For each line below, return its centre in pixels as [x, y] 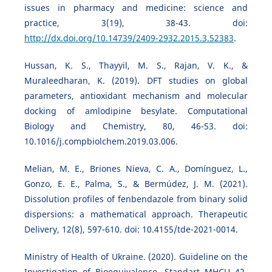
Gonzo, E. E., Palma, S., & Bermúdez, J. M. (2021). [136, 184]
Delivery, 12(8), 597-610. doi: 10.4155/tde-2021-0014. [131, 229]
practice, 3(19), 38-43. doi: [136, 23]
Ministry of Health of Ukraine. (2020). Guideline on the [136, 257]
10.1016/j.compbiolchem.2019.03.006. [101, 141]
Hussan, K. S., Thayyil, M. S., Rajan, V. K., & [136, 66]
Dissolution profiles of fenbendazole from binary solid [136, 199]
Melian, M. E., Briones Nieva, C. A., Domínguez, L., [136, 169]
